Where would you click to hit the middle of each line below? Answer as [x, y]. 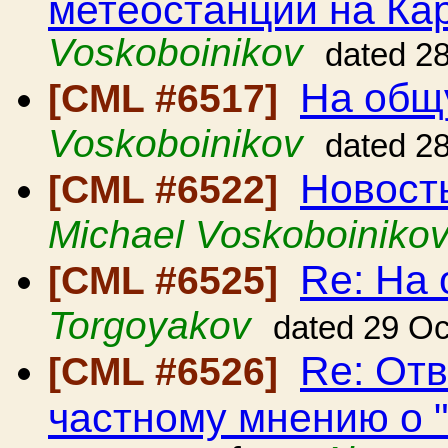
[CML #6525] [168, 280]
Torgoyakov [149, 325]
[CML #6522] [168, 189]
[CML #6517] [168, 98]
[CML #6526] [168, 371]
